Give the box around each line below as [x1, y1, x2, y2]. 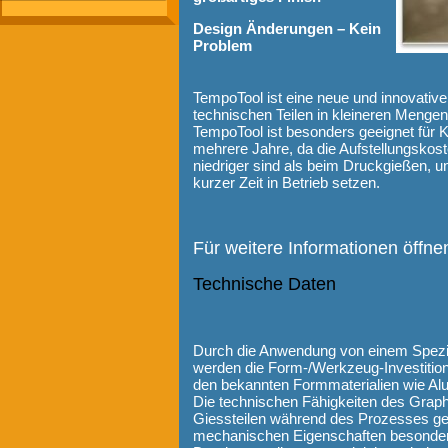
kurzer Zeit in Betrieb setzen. [193, 173, 380, 191]
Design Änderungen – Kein [193, 20, 381, 38]
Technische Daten [193, 273, 336, 294]
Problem [193, 37, 252, 55]
